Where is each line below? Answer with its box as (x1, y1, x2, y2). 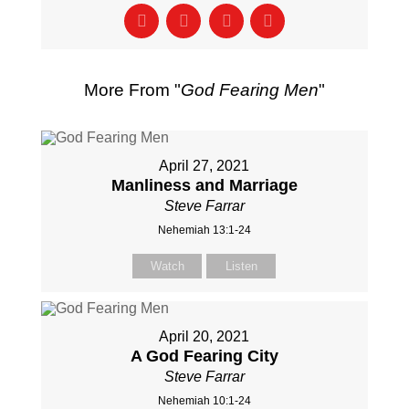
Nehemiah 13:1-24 (157, 224, 251, 236)
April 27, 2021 (159, 158, 250, 173)
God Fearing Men (180, 80, 319, 100)
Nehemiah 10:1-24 (157, 394, 251, 407)
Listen (225, 259, 257, 273)
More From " (83, 80, 181, 100)
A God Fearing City (130, 347, 278, 365)
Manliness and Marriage (110, 176, 298, 194)
